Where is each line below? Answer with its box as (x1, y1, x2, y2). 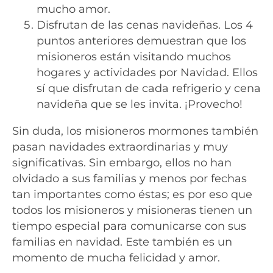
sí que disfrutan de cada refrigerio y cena (37, 81, 261, 94)
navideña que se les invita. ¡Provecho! (37, 97, 243, 110)
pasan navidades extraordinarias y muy (12, 140, 228, 153)
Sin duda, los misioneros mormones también (12, 124, 258, 137)
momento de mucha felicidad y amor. (12, 250, 220, 264)
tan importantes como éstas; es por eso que (12, 187, 252, 200)
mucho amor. (37, 2, 110, 15)
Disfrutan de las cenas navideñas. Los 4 (37, 18, 253, 31)
